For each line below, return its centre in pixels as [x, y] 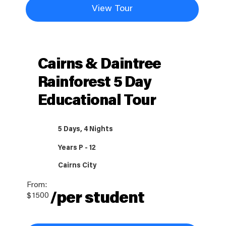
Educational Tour [97, 102]
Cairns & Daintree [99, 65]
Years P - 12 [77, 149]
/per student [97, 199]
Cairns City [77, 166]
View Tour [112, 9]
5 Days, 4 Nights [86, 130]
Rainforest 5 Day [94, 83]
